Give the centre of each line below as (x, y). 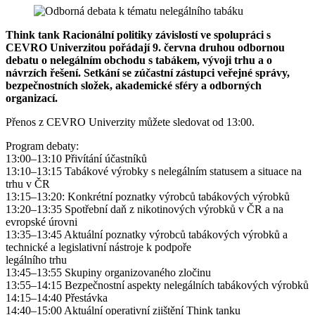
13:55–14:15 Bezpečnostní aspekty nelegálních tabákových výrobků (157, 285)
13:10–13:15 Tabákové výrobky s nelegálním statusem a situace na (154, 171)
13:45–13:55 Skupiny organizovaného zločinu (108, 272)
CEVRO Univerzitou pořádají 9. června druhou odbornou (145, 47)
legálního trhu (36, 259)
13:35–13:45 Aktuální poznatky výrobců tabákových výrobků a (147, 234)
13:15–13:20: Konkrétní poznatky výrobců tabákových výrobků (148, 196)
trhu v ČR (28, 184)
